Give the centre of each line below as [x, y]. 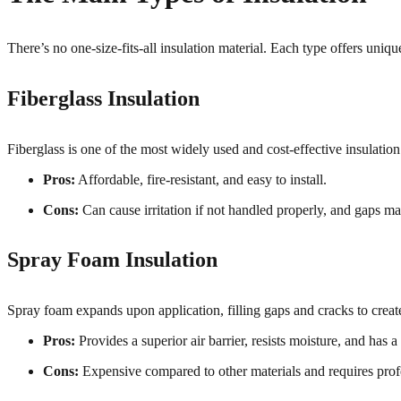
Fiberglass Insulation [106, 98]
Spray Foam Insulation [115, 260]
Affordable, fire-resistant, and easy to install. [203, 179]
